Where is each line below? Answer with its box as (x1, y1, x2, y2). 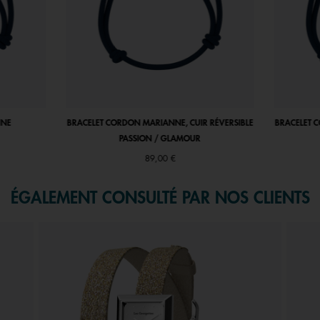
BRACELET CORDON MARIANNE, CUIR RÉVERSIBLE (66, 119, 254, 128)
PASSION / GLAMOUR (119, 134, 201, 144)
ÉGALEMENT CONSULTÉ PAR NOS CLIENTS (10, 190, 310, 207)
